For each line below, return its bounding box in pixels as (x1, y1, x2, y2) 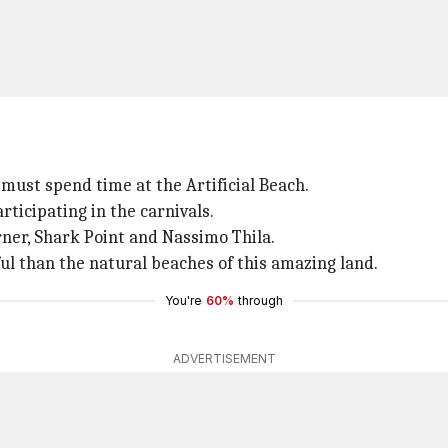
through (238, 293, 283, 308)
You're (165, 293, 202, 308)
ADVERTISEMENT (172, 351, 276, 366)
